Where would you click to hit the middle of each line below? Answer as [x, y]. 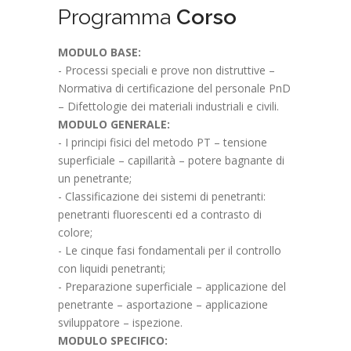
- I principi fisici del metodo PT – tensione [163, 142]
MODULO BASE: [100, 52]
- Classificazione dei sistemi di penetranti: [162, 196]
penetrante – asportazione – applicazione [163, 304]
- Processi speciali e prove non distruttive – [166, 70]
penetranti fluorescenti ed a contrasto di [160, 214]
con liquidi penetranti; [112, 268]
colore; [75, 232]
